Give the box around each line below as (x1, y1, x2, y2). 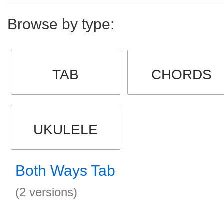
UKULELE (33, 122, 98, 137)
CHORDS (151, 67, 212, 82)
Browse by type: (7, 16, 114, 32)
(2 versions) (15, 185, 77, 199)
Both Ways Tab (15, 162, 115, 179)
